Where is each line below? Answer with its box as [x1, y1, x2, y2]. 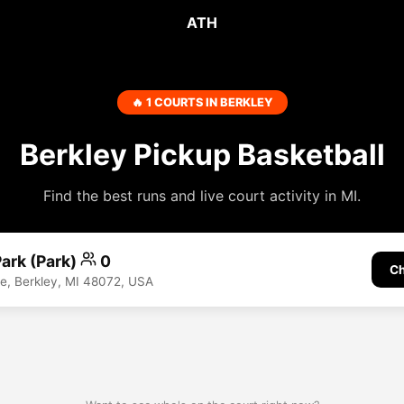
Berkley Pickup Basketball [19, 137, 385, 172]
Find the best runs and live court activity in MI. [43, 187, 361, 205]
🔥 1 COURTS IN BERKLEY [131, 96, 273, 109]
